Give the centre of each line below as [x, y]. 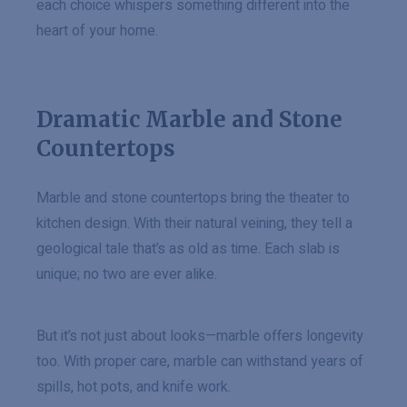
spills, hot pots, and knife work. [134, 387]
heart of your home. [97, 31]
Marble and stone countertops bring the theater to [193, 198]
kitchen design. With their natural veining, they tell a [194, 223]
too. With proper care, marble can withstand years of [200, 362]
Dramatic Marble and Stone [189, 119]
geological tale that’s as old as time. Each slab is [188, 249]
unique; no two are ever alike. [127, 274]
